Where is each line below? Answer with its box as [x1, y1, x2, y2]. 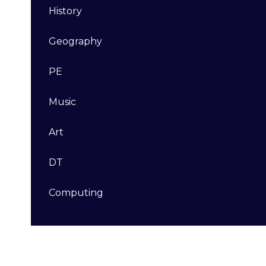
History [49, 5, 83, 17]
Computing [49, 186, 104, 198]
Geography [49, 35, 103, 47]
